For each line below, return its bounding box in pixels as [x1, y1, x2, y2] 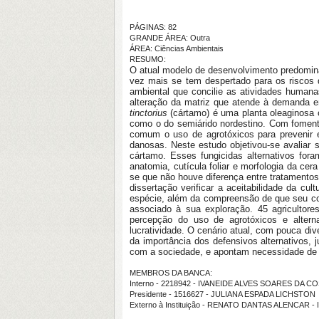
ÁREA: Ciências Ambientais [130, 44, 224, 53]
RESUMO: [130, 55, 166, 63]
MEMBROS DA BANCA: [130, 268, 212, 277]
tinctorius [130, 108, 167, 118]
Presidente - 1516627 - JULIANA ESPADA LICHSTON [130, 290, 315, 298]
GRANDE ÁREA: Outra [130, 33, 210, 42]
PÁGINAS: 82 [130, 23, 177, 31]
